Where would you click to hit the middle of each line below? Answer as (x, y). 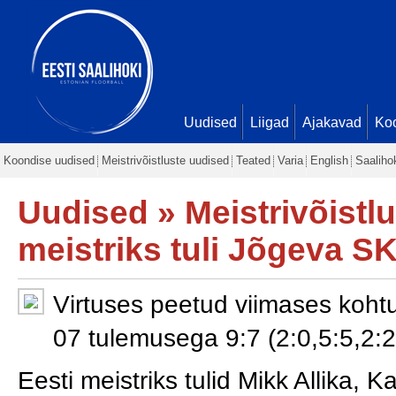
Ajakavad (332, 122)
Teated (253, 160)
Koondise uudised (49, 160)
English (329, 160)
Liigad (270, 122)
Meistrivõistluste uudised (165, 160)
